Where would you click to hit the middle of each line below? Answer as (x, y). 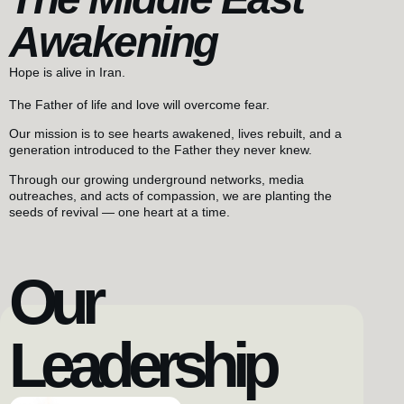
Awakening (113, 41)
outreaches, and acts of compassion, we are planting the (170, 195)
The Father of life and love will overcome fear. (139, 104)
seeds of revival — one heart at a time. (119, 211)
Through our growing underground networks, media (156, 179)
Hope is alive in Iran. (67, 72)
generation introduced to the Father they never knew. (161, 150)
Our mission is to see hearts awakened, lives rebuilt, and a (175, 134)
